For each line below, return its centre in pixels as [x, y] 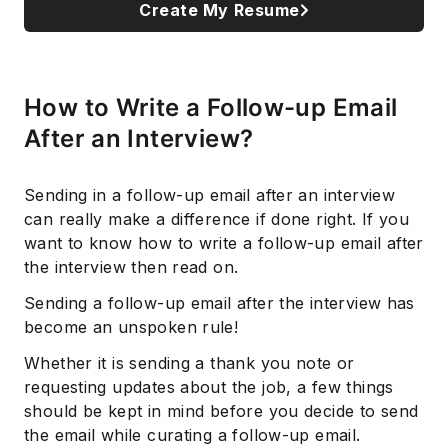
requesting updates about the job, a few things [209, 387]
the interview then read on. [131, 267]
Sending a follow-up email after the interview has [219, 303]
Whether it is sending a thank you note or [189, 363]
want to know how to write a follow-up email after [224, 243]
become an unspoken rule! [131, 327]
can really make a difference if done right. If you [217, 219]
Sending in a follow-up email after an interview [210, 195]
